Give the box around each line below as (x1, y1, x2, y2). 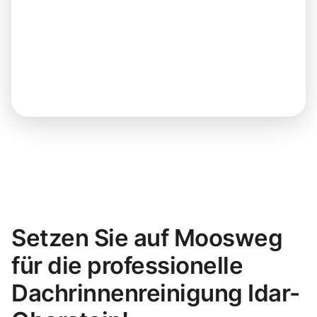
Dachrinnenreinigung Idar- (11, 279, 300, 308)
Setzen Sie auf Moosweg (11, 224, 283, 253)
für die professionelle (11, 251, 243, 280)
